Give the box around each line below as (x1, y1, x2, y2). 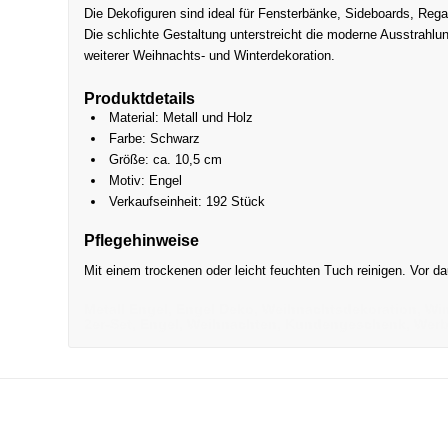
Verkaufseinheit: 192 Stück (109, 194, 266, 210)
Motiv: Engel (109, 173, 183, 189)
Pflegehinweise (84, 232, 200, 250)
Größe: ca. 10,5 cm (109, 152, 223, 168)
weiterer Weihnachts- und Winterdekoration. (84, 48, 336, 64)
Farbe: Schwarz (109, 131, 201, 147)
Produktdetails (84, 90, 196, 108)
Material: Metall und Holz (109, 110, 254, 126)
